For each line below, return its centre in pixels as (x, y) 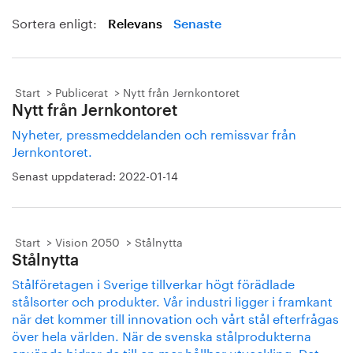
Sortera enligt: (56, 22)
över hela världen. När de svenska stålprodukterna (162, 334)
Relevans (135, 24)
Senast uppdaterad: (65, 175)
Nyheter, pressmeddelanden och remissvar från (154, 133)
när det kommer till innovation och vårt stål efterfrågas (175, 317)
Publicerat (82, 91)
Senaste (197, 24)
